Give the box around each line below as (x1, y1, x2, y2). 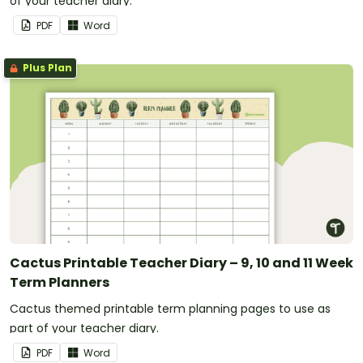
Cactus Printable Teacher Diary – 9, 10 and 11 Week (10, 254, 353, 273)
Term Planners (10, 273, 109, 293)
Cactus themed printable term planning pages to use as (10, 301, 331, 318)
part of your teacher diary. (10, 320, 159, 337)
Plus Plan (20, 61, 72, 75)
